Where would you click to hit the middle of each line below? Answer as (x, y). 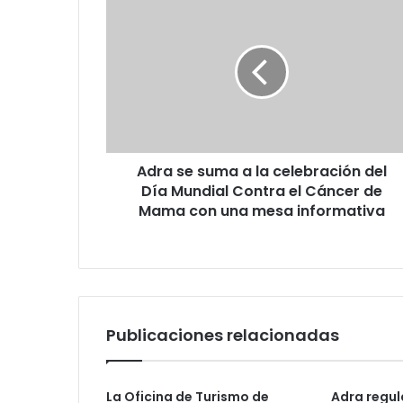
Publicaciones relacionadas (223, 336)
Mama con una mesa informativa (261, 211)
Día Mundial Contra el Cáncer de (261, 192)
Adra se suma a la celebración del (261, 172)
